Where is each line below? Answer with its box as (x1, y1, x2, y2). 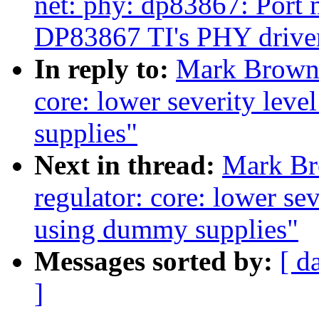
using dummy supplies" (34, 214, 298, 245)
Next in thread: (34, 150, 222, 181)
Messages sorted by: (34, 246, 280, 277)
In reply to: (34, 53, 176, 85)
